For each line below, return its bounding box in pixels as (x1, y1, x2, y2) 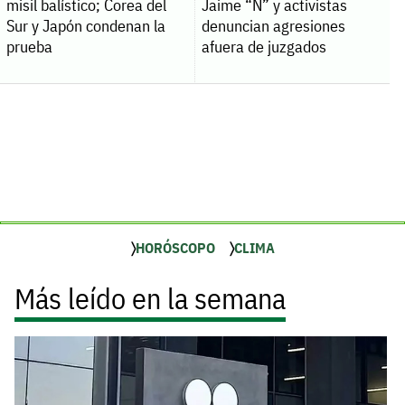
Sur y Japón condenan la (5, 15, 165, 37)
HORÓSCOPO (135, 239, 215, 258)
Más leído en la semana (14, 279, 286, 318)
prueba (5, 36, 52, 58)
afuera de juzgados (201, 36, 326, 58)
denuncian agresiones (201, 15, 345, 37)
